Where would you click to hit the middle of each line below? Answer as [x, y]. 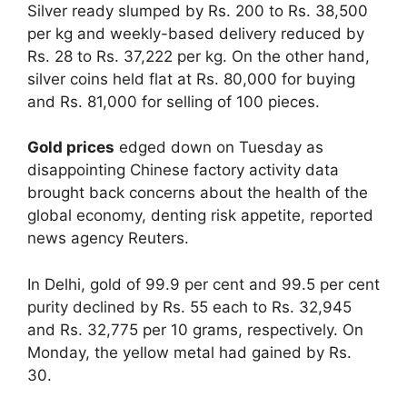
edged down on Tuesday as [219, 148]
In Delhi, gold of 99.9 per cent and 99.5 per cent [203, 284]
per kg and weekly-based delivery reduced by [196, 33]
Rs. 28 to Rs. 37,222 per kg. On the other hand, [199, 56]
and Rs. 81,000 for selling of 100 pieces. [174, 101]
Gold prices [71, 148]
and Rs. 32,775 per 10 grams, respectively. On [195, 329]
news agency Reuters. [108, 238]
